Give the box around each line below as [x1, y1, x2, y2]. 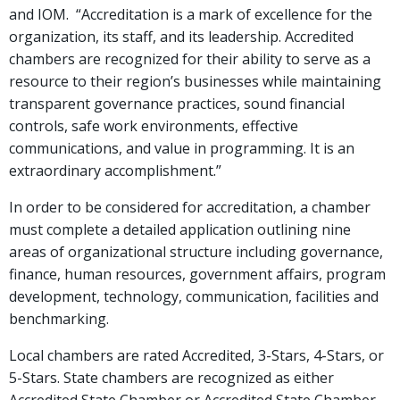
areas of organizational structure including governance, [9, 242, 383, 262]
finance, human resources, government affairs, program [9, 264, 386, 284]
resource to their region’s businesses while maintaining [9, 71, 381, 91]
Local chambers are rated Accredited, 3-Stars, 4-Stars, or [9, 346, 384, 365]
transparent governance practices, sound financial [9, 94, 345, 113]
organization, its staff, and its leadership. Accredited [9, 27, 354, 46]
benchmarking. [9, 309, 112, 329]
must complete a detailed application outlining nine [9, 220, 351, 239]
